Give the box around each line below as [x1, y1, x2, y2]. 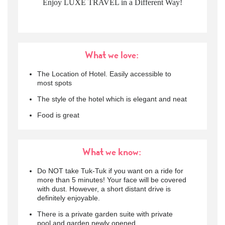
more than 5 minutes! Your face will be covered [37, 176, 186, 184]
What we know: [82, 145, 143, 160]
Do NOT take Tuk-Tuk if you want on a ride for [37, 167, 183, 175]
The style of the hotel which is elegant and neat [37, 95, 187, 103]
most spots [37, 79, 72, 87]
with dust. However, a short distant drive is [37, 185, 171, 193]
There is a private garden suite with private [37, 210, 173, 218]
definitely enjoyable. [37, 194, 100, 202]
